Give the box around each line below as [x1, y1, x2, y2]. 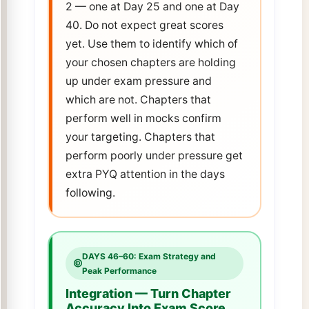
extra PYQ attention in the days [65, 168, 225, 181]
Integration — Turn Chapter [65, 286, 231, 301]
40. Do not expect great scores [65, 19, 223, 32]
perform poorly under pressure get [65, 149, 243, 162]
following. [65, 186, 115, 199]
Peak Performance [81, 265, 157, 276]
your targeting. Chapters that [65, 130, 215, 143]
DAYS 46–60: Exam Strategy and [81, 250, 216, 261]
